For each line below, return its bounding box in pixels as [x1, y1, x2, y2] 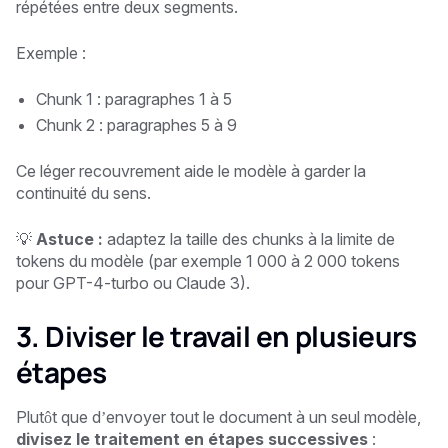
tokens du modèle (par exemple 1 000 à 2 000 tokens [16, 250, 400, 271]
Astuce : [36, 228, 103, 249]
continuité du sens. [16, 182, 151, 203]
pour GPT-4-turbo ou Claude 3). [16, 272, 250, 293]
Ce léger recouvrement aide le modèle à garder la [16, 160, 366, 181]
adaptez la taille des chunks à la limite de [103, 228, 395, 249]
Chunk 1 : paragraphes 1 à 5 [36, 88, 232, 109]
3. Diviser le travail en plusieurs [16, 316, 416, 355]
